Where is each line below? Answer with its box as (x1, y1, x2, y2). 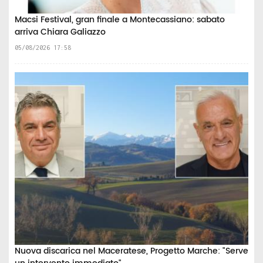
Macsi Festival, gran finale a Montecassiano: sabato (15, 13, 225, 27)
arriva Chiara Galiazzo (15, 25, 106, 39)
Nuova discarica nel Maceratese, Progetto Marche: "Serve (15, 244, 248, 258)
